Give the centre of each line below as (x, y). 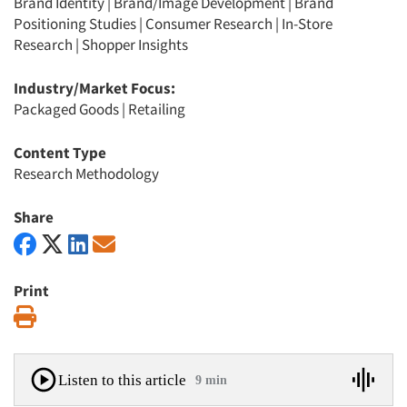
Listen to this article (122, 380)
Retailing (157, 109)
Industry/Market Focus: (94, 88)
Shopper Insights (135, 45)
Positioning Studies (75, 24)
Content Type (60, 153)
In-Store (307, 24)
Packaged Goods (66, 109)
